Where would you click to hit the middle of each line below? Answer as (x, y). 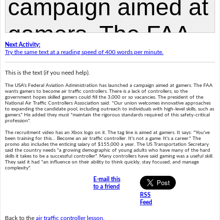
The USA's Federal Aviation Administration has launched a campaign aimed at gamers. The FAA (109, 86)
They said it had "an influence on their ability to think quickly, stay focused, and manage (102, 162)
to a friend (106, 187)
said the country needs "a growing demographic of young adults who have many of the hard (107, 151)
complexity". (18, 168)
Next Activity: (22, 44)
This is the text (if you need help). (47, 72)
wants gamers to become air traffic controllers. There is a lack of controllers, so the (96, 92)
